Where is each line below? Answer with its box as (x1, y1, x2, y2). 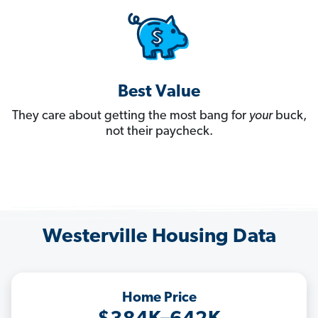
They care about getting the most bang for (11, 109, 249, 124)
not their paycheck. (105, 125, 213, 139)
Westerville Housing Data (42, 227, 276, 248)
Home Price (121, 291, 197, 306)
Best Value (118, 84, 200, 102)
